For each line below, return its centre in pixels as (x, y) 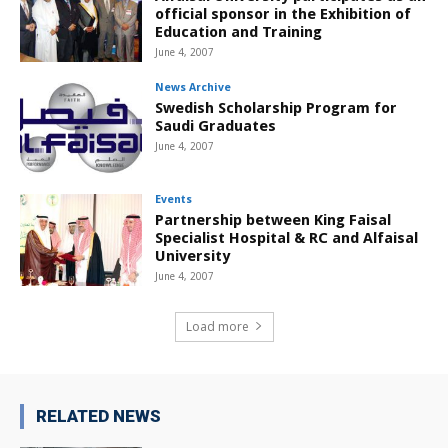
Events (174, 199)
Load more (217, 326)
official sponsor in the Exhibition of (283, 14)
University (193, 255)
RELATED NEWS (98, 415)
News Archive (193, 87)
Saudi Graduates (216, 125)
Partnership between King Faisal (273, 219)
